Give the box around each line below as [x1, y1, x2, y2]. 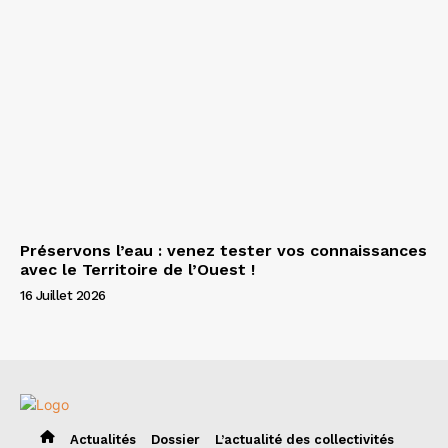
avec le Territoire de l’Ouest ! [20, 259, 255, 279]
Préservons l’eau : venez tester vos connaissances [20, 240, 427, 260]
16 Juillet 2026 [20, 287, 106, 303]
